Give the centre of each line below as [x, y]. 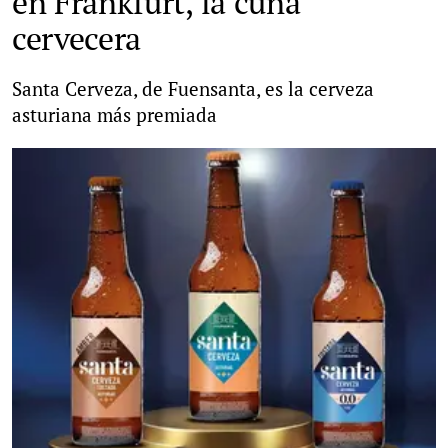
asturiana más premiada [114, 114]
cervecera [77, 38]
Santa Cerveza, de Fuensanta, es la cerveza [193, 88]
